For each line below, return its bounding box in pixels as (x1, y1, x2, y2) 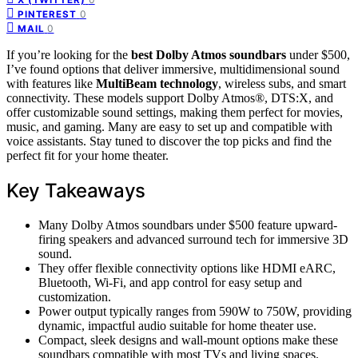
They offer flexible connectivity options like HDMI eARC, (38, 261, 336, 275)
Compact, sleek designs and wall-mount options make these (38, 332, 338, 347)
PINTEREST (18, 8, 77, 20)
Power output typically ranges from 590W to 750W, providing (38, 304, 352, 318)
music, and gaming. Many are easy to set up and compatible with (6, 119, 332, 133)
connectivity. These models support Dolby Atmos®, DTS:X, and (6, 90, 333, 105)
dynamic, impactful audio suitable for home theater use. (38, 318, 316, 332)
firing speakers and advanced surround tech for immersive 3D (38, 232, 348, 246)
